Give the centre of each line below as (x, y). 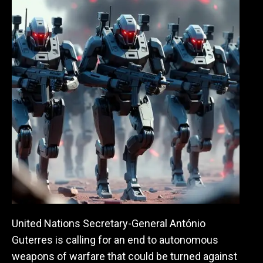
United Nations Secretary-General (91, 223)
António (188, 223)
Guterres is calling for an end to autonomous (115, 240)
